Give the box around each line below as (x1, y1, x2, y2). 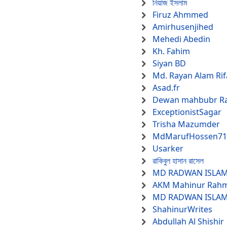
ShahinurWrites (153, 204, 212, 215)
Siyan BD (153, 58, 186, 69)
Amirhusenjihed (153, 21, 213, 33)
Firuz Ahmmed (153, 9, 208, 21)
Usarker (153, 143, 183, 155)
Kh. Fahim (153, 46, 190, 57)
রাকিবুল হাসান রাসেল (153, 155, 204, 167)
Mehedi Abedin (153, 33, 210, 45)
